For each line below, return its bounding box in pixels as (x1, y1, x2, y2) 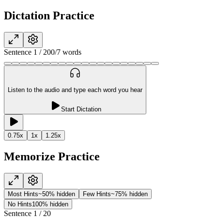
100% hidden (32, 201, 68, 208)
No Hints (8, 201, 32, 208)
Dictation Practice (4, 9, 94, 22)
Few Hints (83, 190, 111, 198)
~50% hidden (38, 190, 75, 198)
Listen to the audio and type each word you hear (8, 86, 142, 93)
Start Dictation (61, 106, 101, 113)
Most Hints (8, 190, 38, 198)
